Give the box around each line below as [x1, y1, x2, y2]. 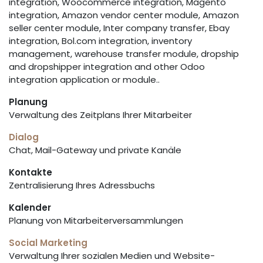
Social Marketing [9, 237, 87, 249]
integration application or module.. [9, 73, 160, 86]
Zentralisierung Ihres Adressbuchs [9, 179, 155, 191]
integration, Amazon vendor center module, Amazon [9, 9, 239, 21]
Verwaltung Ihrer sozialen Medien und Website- [9, 249, 215, 262]
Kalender [9, 201, 51, 214]
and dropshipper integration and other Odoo [9, 60, 205, 73]
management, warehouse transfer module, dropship [9, 48, 239, 60]
